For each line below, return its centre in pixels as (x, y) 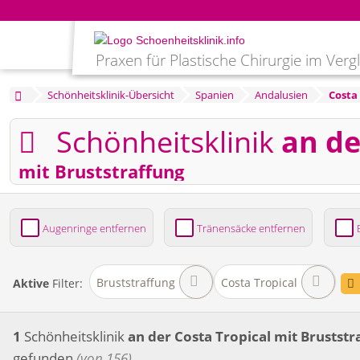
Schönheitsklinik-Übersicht (110, 95)
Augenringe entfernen (94, 229)
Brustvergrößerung (206, 277)
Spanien (214, 95)
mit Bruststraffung (101, 172)
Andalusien (281, 95)
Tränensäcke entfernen (252, 229)
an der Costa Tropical (199, 337)
